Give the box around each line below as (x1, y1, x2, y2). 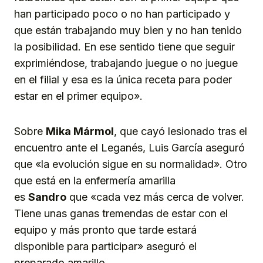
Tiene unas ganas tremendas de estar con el (14, 207, 228, 220)
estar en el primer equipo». (14, 89, 143, 102)
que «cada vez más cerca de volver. (66, 190, 244, 203)
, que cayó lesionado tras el (114, 124, 247, 137)
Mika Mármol (46, 124, 114, 137)
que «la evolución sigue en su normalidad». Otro (14, 157, 247, 170)
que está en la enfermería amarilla (14, 174, 176, 187)
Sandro (28, 190, 66, 203)
